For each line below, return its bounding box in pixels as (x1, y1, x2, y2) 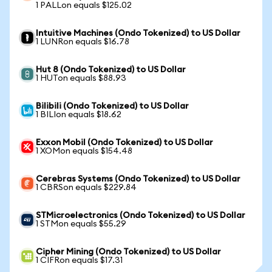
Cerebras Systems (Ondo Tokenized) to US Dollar (36, 175, 240, 183)
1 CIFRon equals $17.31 (36, 256, 123, 265)
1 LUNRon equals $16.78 (36, 38, 129, 46)
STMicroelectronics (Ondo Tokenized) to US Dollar (36, 211, 245, 220)
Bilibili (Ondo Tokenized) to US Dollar (36, 102, 189, 110)
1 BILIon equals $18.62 (36, 110, 121, 119)
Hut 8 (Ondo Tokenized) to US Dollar (36, 66, 186, 74)
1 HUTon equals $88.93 (36, 74, 126, 83)
